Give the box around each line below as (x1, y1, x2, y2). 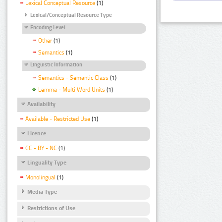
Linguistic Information (30, 61, 82, 68)
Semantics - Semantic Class (38, 74, 109, 81)
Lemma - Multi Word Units (38, 86, 105, 93)
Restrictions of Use (27, 204, 75, 212)
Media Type (27, 188, 57, 196)
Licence (27, 129, 46, 137)
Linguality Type (27, 159, 66, 166)
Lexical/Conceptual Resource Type (30, 12, 112, 19)
